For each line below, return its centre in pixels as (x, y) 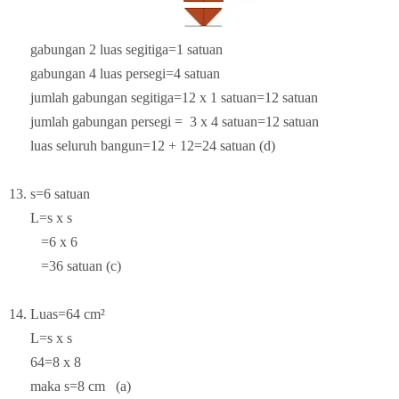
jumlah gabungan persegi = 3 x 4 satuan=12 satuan (164, 121)
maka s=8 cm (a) (70, 386)
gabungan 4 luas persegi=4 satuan (114, 73)
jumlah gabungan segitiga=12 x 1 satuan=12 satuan (163, 97)
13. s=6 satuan (49, 193)
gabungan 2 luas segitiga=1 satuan (126, 49)
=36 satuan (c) (65, 265)
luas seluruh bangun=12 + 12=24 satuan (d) (142, 145)
